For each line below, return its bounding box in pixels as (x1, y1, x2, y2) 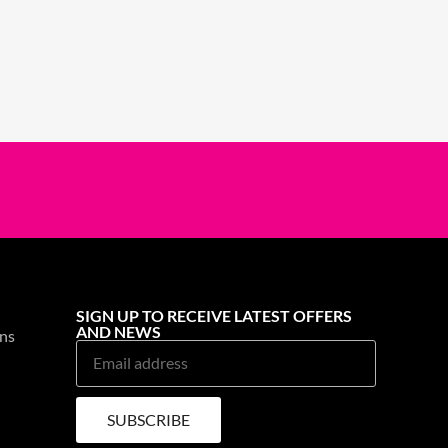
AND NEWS (75, 321, 161, 341)
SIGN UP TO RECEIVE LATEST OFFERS (75, 305, 352, 325)
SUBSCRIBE (106, 409, 190, 429)
